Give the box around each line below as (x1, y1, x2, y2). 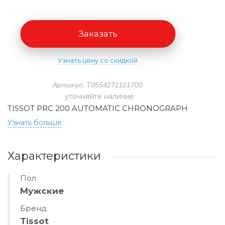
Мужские (20, 186, 64, 196)
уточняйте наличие (64, 92, 134, 101)
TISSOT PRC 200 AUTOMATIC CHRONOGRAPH (8, 103, 188, 113)
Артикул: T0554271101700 (53, 81, 143, 89)
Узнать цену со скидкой (58, 57, 138, 64)
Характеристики (8, 149, 101, 163)
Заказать (78, 29, 118, 39)
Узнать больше (8, 118, 62, 127)
